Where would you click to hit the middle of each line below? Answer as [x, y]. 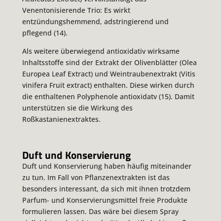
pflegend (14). [45, 33]
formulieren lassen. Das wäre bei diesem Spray [100, 212]
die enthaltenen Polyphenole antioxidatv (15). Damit [108, 97]
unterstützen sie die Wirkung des [77, 108]
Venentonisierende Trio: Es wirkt [76, 10]
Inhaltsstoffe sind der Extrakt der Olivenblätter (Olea [109, 63]
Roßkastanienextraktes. [61, 119]
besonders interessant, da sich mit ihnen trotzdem [106, 189]
